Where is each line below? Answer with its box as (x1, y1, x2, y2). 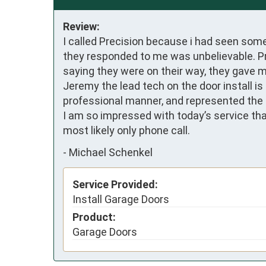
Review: (63, 20, 100, 33)
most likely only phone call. (63, 123, 190, 137)
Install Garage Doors (72, 192, 169, 205)
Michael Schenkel (69, 146, 153, 159)
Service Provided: (72, 178, 158, 191)
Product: (72, 210, 116, 223)
